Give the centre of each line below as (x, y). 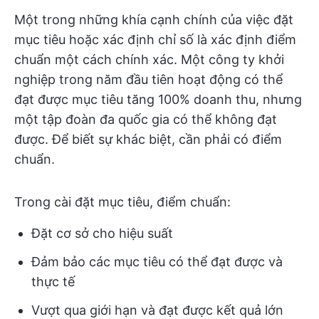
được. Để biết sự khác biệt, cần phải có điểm (148, 140)
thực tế (53, 282)
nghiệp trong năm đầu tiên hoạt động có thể (148, 80)
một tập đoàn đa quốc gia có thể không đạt (146, 120)
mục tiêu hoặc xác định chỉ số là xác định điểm (155, 40)
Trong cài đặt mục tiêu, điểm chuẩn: (122, 202)
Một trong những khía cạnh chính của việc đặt (154, 20)
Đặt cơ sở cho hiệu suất (102, 234)
